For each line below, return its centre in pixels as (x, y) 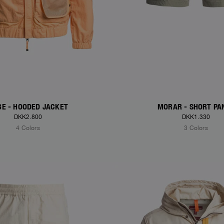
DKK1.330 (196, 117)
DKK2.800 (28, 117)
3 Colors (196, 128)
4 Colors (28, 128)
